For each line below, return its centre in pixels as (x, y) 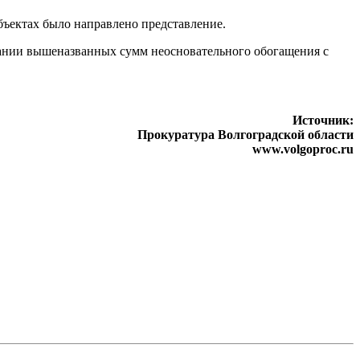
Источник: (323, 120)
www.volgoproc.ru (303, 149)
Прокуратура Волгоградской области (245, 134)
